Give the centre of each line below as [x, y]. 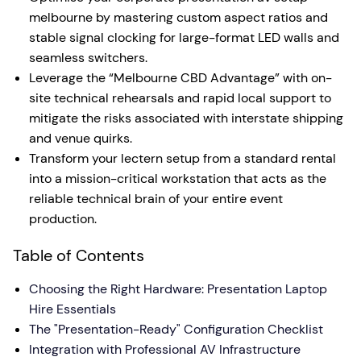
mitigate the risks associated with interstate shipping [186, 118]
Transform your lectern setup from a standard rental [183, 158]
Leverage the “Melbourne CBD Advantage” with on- [180, 78]
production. [63, 219]
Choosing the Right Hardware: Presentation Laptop [178, 289]
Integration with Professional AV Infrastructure [165, 349]
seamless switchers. [88, 58]
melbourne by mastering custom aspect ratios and [178, 17]
